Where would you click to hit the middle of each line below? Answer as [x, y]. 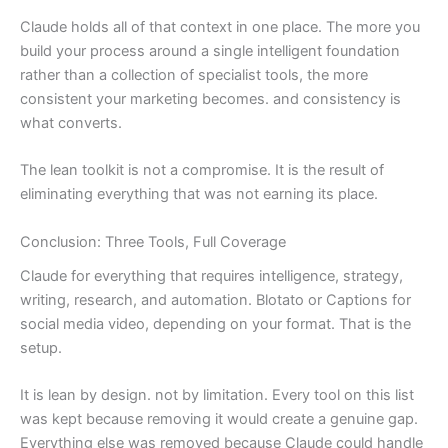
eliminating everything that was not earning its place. [199, 194]
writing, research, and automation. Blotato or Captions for [215, 299]
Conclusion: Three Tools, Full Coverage [153, 241]
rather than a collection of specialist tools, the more [194, 75]
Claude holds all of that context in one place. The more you [220, 27]
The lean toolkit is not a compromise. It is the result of [202, 170]
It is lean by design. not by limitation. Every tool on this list [217, 395]
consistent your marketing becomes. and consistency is [210, 99]
